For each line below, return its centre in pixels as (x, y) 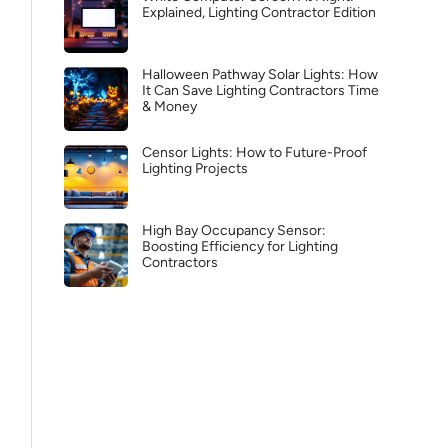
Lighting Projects (195, 168)
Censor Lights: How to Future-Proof (254, 152)
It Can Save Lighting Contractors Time (260, 90)
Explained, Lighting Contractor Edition (259, 12)
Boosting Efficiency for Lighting (240, 246)
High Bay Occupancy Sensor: (234, 230)
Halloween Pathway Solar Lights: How (260, 74)
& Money (169, 106)
